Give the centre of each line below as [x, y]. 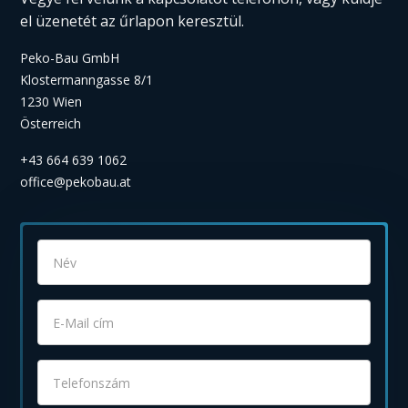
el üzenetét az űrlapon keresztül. [133, 21]
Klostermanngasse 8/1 [87, 80]
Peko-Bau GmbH [70, 58]
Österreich [51, 123]
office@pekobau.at [76, 182]
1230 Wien [51, 102]
